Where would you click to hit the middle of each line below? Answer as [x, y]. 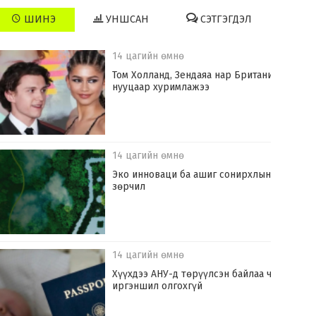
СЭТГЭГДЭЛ [225, 20]
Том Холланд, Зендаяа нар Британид [196, 75]
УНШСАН [126, 20]
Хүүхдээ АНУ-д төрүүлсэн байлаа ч [192, 274]
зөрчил [129, 187]
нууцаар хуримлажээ [161, 87]
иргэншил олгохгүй [158, 286]
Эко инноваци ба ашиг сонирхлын [192, 175]
